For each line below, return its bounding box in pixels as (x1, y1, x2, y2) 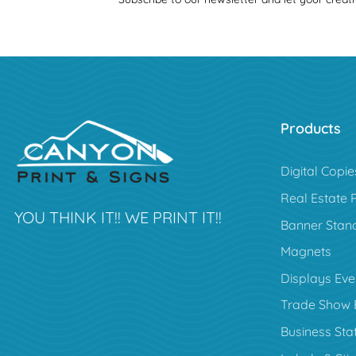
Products (280, 118, 341, 137)
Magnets (280, 243, 331, 260)
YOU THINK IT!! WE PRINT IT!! (14, 207, 222, 227)
